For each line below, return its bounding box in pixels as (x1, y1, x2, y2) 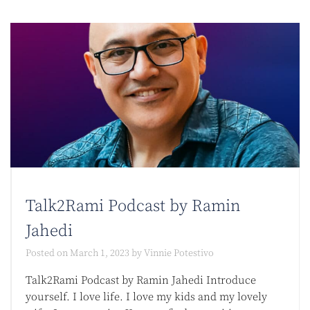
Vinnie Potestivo (144, 247, 214, 260)
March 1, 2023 (70, 247, 129, 260)
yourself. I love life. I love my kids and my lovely (26, 290, 267, 304)
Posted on (26, 247, 70, 260)
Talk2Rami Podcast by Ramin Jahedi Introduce (26, 273, 256, 288)
